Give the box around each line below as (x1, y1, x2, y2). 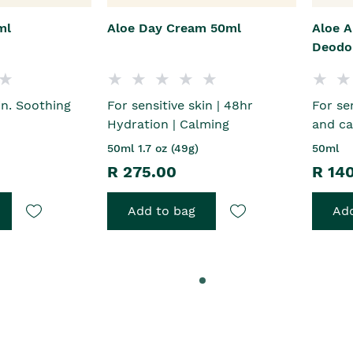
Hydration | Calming (107, 117, 230, 132)
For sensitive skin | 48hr (107, 98, 254, 113)
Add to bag (128, 203, 196, 219)
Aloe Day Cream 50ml (107, 20, 242, 36)
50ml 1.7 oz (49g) (107, 142, 199, 155)
